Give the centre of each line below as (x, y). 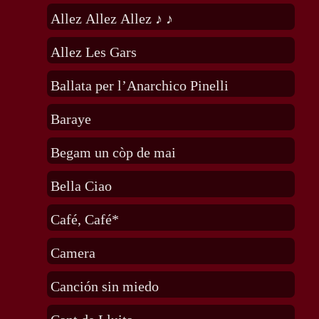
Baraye (70, 119)
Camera (73, 253)
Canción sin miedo (104, 287)
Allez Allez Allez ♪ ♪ (111, 19)
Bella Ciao (81, 186)
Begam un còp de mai (113, 153)
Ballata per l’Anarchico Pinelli (139, 86)
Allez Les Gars (93, 52)
